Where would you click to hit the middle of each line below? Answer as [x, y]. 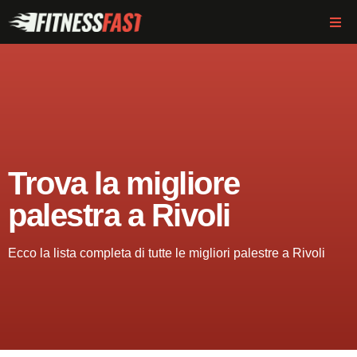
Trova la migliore [124, 183]
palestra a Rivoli [119, 215]
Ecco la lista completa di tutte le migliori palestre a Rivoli [167, 253]
